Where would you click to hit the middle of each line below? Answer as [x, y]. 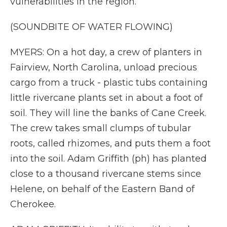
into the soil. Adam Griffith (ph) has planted [108, 159]
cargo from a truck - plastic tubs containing [109, 83]
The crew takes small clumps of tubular [101, 128]
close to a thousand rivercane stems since [106, 174]
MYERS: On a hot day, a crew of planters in [106, 52]
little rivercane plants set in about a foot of [106, 98]
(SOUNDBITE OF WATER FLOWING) [91, 27]
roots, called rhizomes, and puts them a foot [110, 143]
